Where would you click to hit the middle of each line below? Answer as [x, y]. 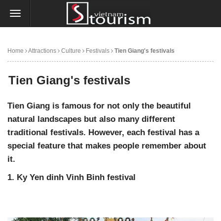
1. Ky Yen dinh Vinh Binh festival [72, 177]
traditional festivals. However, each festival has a [103, 132]
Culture [70, 51]
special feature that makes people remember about [107, 146]
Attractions [42, 51]
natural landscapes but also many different [91, 119]
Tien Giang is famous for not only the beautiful [99, 106]
